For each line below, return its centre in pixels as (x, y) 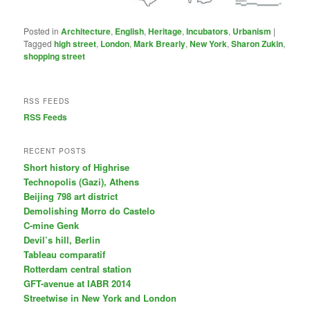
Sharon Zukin (257, 44)
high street (75, 44)
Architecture (86, 31)
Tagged (38, 44)
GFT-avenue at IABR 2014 (77, 284)
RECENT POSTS (55, 151)
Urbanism (252, 31)
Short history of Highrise (77, 167)
